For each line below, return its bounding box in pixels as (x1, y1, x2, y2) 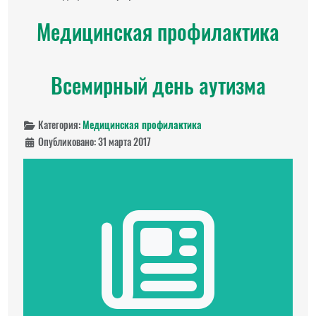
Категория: (35, 117, 83, 132)
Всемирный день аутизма (50, 69, 266, 101)
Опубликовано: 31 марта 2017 (37, 134, 151, 149)
